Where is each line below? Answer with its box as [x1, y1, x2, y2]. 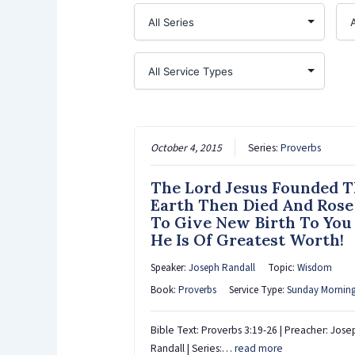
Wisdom [296, 260, 332, 275]
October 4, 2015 [150, 139, 222, 155]
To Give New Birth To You [150, 212, 352, 232]
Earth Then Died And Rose [150, 194, 353, 215]
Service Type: [228, 282, 287, 297]
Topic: [267, 260, 297, 275]
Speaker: [150, 260, 189, 275]
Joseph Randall [188, 260, 255, 275]
